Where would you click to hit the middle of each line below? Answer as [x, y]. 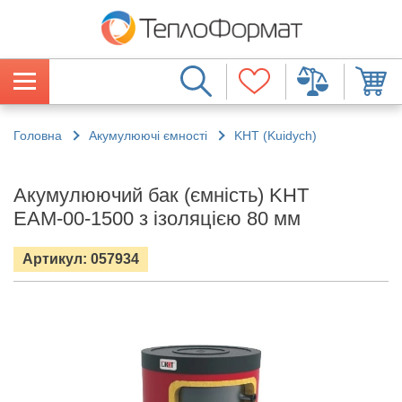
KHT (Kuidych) [275, 135]
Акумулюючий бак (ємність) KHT [161, 195]
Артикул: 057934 [81, 258]
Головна [38, 135]
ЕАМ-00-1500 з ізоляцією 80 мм [157, 218]
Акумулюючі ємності [148, 135]
